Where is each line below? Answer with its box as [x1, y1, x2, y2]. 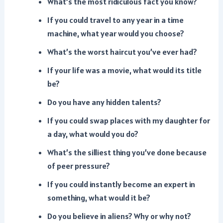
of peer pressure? [47, 161, 110, 172]
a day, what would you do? [47, 129, 138, 140]
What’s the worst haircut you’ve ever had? [47, 47, 197, 58]
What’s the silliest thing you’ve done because [47, 147, 207, 158]
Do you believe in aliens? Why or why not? [47, 211, 191, 222]
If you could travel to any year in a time [47, 15, 184, 26]
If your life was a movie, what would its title [47, 65, 202, 76]
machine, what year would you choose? [47, 28, 184, 39]
